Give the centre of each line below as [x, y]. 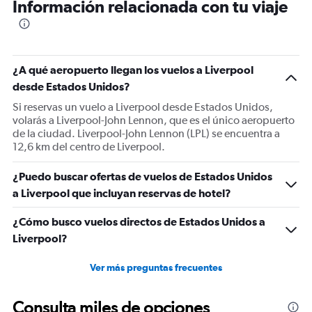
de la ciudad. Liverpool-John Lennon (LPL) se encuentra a [146, 133]
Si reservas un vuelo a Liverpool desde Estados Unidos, [143, 107]
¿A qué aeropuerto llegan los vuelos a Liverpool [133, 70]
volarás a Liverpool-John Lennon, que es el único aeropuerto [154, 120]
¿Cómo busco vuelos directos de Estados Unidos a [139, 221]
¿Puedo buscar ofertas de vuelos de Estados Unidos [142, 176]
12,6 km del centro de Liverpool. [89, 147]
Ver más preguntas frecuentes [156, 267]
